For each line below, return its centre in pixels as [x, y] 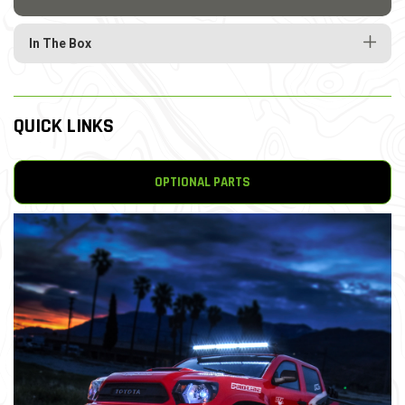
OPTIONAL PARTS [202, 182]
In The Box [60, 43]
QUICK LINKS [64, 127]
